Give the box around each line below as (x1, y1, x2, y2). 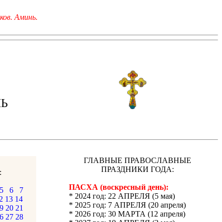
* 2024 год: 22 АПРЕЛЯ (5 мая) (69, 192, 175, 200)
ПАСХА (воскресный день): (69, 183, 168, 191)
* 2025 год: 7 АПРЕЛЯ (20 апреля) (69, 201, 186, 209)
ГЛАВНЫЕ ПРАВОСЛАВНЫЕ (84, 156, 191, 165)
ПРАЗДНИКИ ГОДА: (101, 165, 174, 173)
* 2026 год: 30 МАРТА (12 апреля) (69, 210, 185, 218)
